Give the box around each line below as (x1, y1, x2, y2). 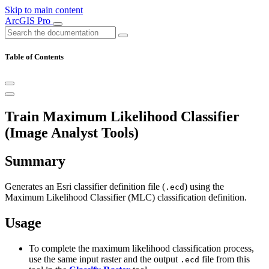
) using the (184, 181, 224, 192)
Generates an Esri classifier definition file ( (5, 181, 165, 192)
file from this (199, 253, 250, 264)
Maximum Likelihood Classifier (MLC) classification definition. (5, 192, 247, 203)
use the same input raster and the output (29, 253, 180, 264)
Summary (5, 153, 65, 169)
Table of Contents (5, 52, 64, 62)
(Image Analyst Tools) (5, 125, 139, 141)
